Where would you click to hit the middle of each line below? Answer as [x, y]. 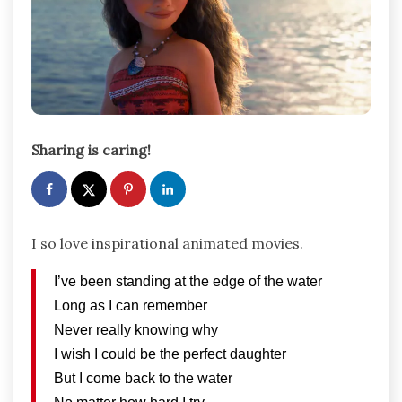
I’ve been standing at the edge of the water [188, 282]
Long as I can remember [131, 306]
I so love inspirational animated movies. [167, 244]
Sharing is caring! [91, 149]
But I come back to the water [143, 379]
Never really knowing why [136, 330]
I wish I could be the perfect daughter [170, 354]
